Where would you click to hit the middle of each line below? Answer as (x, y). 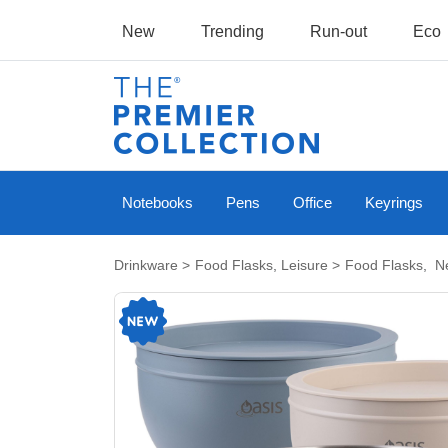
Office (313, 203)
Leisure (304, 265)
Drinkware (146, 265)
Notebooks (157, 203)
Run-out (338, 31)
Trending (232, 31)
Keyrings (394, 203)
